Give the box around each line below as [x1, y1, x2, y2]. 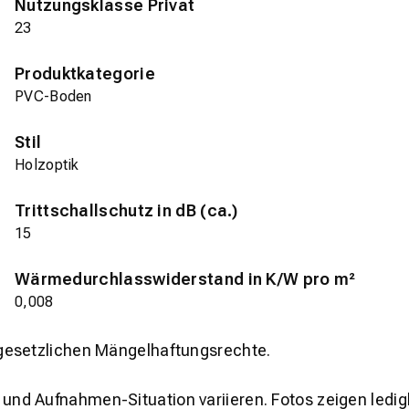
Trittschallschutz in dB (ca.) [15, 200, 238, 220]
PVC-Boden [15, 87, 92, 105]
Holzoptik [15, 155, 79, 173]
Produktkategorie [15, 63, 155, 83]
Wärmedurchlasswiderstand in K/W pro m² [15, 268, 356, 288]
